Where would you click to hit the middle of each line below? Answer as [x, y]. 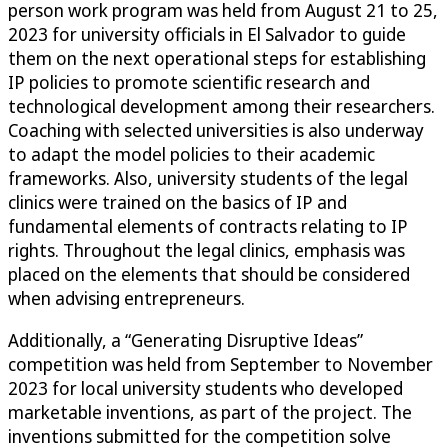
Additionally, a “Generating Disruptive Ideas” [185, 340]
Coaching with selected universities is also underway [216, 130]
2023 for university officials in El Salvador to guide [207, 34]
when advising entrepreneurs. [126, 298]
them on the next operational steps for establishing [217, 58]
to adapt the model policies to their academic [191, 154]
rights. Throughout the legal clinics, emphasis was [206, 250]
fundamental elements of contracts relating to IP [208, 226]
